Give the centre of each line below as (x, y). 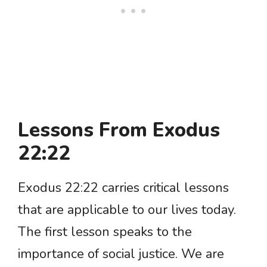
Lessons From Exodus (119, 131)
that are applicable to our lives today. (127, 210)
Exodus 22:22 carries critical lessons (123, 188)
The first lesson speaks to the (105, 232)
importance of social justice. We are (121, 254)
